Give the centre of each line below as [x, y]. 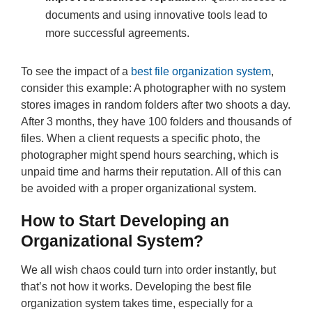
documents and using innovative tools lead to [156, 15]
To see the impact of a [76, 71]
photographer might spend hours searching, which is [150, 155]
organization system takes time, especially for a [137, 303]
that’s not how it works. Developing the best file [136, 287]
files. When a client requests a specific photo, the [141, 138]
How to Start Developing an [125, 221]
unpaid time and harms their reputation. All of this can [151, 172]
